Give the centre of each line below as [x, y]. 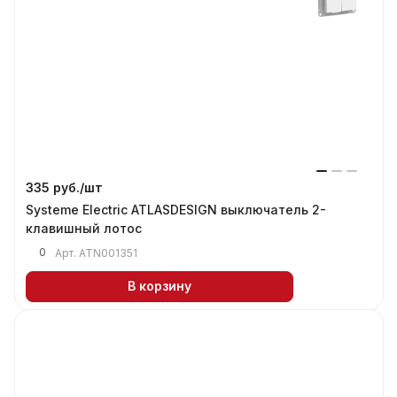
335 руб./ [55, 187]
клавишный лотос [84, 228]
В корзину [160, 286]
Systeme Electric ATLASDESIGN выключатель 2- [176, 209]
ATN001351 [108, 253]
